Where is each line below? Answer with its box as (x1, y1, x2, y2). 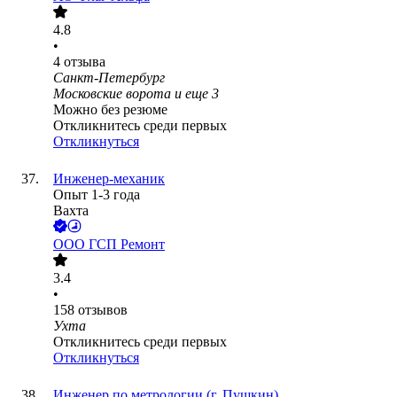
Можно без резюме (53, 102, 167, 118)
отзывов (78, 302, 128, 318)
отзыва (64, 54, 105, 70)
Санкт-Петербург (53, 70, 165, 86)
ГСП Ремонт (89, 237, 165, 253)
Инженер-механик (53, 171, 165, 187)
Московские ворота (53, 86, 171, 102)
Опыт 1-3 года (53, 187, 140, 203)
